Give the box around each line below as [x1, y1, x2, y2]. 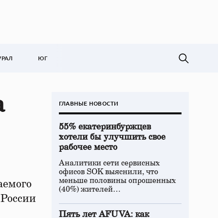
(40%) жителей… [59, 185, 121, 193]
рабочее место [59, 143, 117, 152]
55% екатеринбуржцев [59, 123, 151, 131]
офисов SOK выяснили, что [59, 168, 158, 176]
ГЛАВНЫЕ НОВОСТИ [59, 99, 119, 108]
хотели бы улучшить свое [59, 133, 165, 142]
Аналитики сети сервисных [59, 159, 160, 167]
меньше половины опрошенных [59, 177, 176, 184]
